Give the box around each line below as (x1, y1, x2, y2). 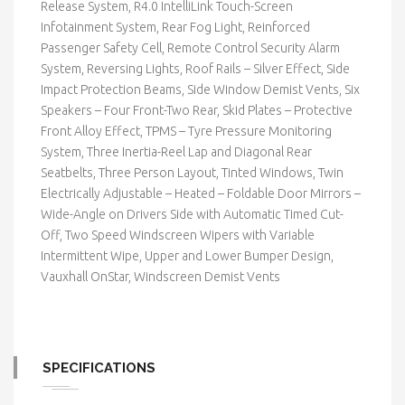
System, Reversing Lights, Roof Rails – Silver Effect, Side (41, 61, 350, 76)
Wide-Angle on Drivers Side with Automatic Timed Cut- (41, 207, 344, 221)
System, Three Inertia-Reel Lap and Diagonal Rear (41, 145, 312, 159)
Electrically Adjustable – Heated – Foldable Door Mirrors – (41, 186, 361, 201)
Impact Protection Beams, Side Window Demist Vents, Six (41, 82, 360, 97)
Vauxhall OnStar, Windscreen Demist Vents (41, 269, 280, 284)
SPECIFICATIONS (42, 360, 155, 376)
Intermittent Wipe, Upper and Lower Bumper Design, (41, 249, 334, 263)
